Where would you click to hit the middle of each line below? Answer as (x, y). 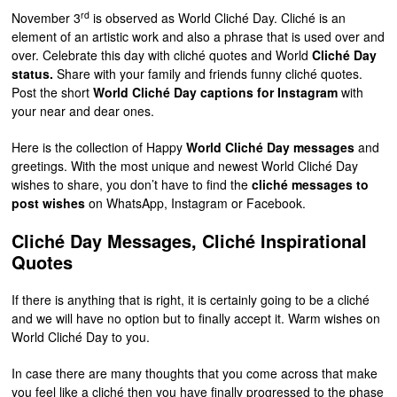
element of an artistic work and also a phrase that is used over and (198, 36)
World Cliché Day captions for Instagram (218, 92)
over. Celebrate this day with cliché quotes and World (162, 54)
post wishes (49, 202)
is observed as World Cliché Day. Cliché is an (218, 17)
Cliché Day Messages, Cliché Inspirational (190, 240)
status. (33, 73)
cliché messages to (309, 184)
